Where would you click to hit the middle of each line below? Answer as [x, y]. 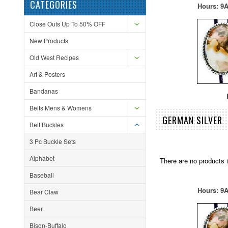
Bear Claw [44, 192]
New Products [49, 40]
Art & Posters [47, 74]
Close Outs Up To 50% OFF [67, 24]
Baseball [42, 175]
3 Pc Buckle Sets [53, 141]
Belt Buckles [47, 124]
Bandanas [44, 91]
